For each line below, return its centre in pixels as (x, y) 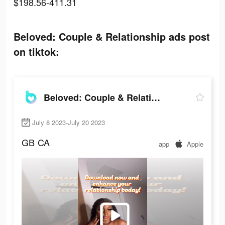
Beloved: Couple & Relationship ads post (112, 36)
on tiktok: (36, 51)
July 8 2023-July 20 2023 (69, 123)
